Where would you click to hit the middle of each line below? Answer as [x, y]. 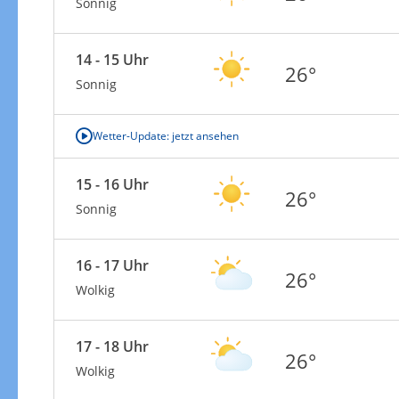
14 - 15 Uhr [112, 59]
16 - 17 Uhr [112, 265]
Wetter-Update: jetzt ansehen [165, 135]
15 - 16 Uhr [112, 184]
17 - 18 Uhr [112, 346]
